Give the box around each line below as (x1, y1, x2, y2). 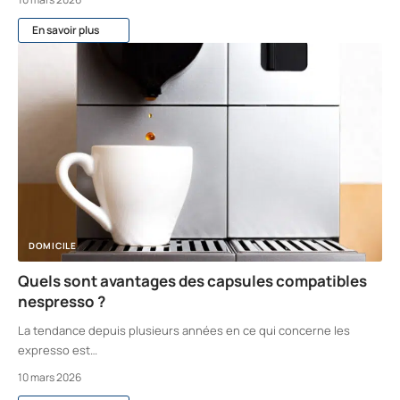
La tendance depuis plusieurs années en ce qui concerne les (18, 322, 350, 338)
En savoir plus (32, 22, 99, 38)
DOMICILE (29, 239, 77, 252)
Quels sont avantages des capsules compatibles (18, 271, 367, 291)
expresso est (18, 342, 90, 358)
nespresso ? (18, 291, 105, 312)
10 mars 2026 (18, 370, 81, 385)
